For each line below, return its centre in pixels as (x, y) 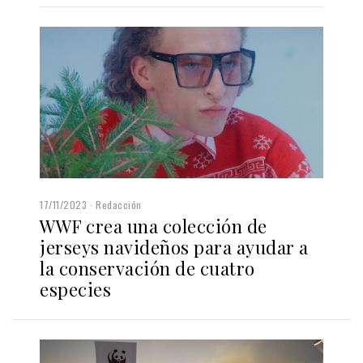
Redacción (119, 204)
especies (75, 289)
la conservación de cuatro (147, 268)
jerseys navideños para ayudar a (174, 247)
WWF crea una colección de (154, 226)
